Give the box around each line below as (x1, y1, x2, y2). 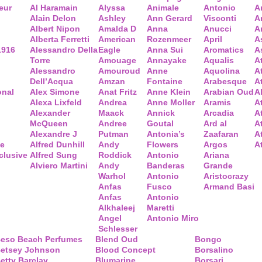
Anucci (204, 24, 232, 33)
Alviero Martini (30, 161, 88, 170)
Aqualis (204, 56, 234, 65)
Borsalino (195, 245, 233, 254)
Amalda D (98, 24, 136, 33)
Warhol (98, 171, 126, 181)
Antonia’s (147, 129, 185, 139)
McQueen (30, 119, 68, 128)
